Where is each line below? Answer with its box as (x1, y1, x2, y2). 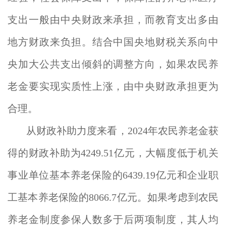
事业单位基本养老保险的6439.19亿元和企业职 (8, 169, 218, 181)
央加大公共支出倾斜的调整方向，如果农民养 (8, 59, 218, 70)
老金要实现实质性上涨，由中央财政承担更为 (8, 81, 218, 92)
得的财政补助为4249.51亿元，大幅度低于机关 (8, 147, 218, 158)
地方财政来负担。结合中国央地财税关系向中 (8, 36, 218, 47)
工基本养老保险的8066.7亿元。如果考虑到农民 (8, 192, 218, 203)
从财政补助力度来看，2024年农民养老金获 (26, 125, 218, 136)
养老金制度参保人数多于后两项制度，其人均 (8, 214, 218, 225)
